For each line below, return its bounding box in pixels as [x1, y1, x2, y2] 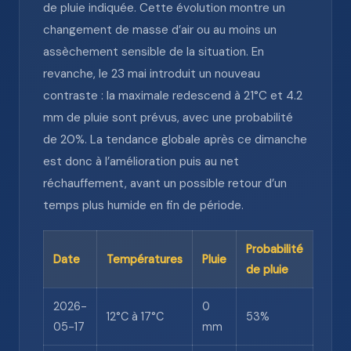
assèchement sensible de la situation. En [43, 44, 264, 60]
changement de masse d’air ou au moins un [43, 22, 277, 38]
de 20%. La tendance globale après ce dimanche [43, 132, 307, 147]
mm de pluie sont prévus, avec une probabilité [43, 110, 293, 125]
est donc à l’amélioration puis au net [43, 154, 239, 169]
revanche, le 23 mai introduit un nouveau [43, 66, 260, 81]
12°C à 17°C [107, 309, 164, 324]
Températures [107, 252, 183, 266]
